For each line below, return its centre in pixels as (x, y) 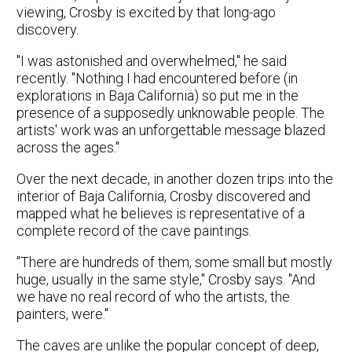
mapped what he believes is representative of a (161, 213)
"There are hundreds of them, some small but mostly (174, 262)
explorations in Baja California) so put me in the (158, 95)
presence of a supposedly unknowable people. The (170, 112)
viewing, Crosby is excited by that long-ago (146, 12)
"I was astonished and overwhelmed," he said (152, 60)
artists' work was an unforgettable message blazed (171, 130)
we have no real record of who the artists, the (153, 296)
